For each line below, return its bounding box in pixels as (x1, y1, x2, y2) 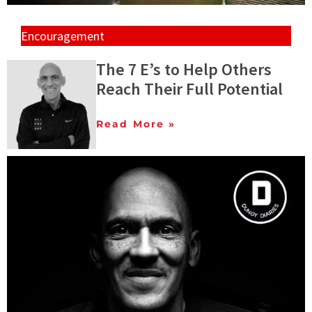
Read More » (96, 117, 176, 130)
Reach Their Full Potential (96, 77, 283, 100)
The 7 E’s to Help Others (96, 58, 272, 80)
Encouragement (21, 27, 104, 44)
